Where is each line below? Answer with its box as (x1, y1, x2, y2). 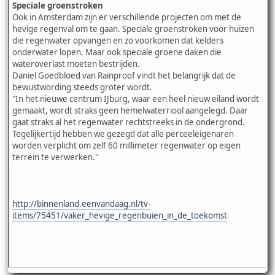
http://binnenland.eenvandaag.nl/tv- (12, 198, 150, 209)
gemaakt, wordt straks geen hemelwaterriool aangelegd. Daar (12, 104, 248, 116)
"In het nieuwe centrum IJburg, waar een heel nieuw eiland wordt (12, 93, 259, 104)
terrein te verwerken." (12, 151, 98, 163)
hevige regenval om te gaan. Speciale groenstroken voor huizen (12, 23, 254, 34)
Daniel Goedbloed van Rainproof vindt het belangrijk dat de (12, 69, 236, 81)
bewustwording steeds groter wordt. (12, 81, 152, 93)
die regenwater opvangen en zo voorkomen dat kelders (12, 34, 223, 46)
